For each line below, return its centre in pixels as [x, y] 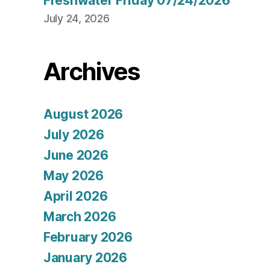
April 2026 [76, 196]
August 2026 [83, 115]
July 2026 [74, 135]
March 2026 [80, 217]
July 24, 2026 [77, 19]
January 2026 [85, 258]
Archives [92, 72]
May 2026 [74, 176]
